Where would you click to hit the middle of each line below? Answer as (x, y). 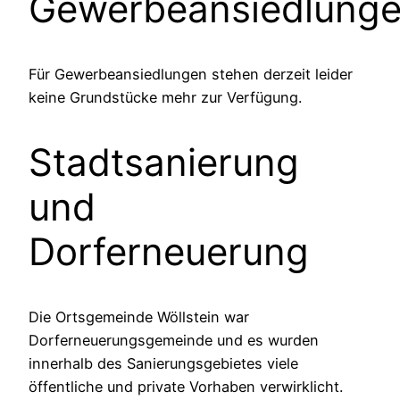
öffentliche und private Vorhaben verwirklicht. (186, 386)
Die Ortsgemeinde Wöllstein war (139, 317)
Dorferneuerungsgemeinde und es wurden (174, 340)
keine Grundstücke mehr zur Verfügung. (165, 97)
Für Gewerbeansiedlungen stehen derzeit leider (191, 74)
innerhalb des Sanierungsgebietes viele (163, 363)
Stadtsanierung (164, 162)
